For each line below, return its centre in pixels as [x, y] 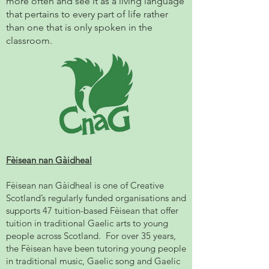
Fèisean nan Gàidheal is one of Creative [85, 185]
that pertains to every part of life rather [87, 14]
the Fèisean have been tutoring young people [96, 248]
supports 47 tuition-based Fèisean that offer [92, 210]
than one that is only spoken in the [79, 27]
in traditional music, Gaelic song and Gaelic [93, 261]
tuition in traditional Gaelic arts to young [87, 223]
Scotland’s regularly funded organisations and [96, 198]
